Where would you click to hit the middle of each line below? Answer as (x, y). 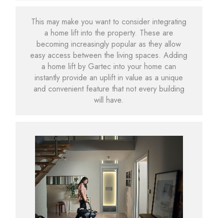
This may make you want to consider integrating (109, 22)
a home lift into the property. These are (109, 33)
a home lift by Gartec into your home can (109, 67)
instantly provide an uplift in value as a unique (109, 78)
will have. (109, 100)
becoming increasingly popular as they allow (109, 44)
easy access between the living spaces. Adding (109, 55)
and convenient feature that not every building (109, 89)
